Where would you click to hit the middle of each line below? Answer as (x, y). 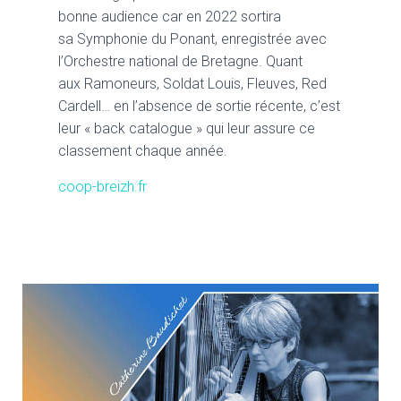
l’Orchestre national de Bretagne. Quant (180, 61)
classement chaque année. (143, 151)
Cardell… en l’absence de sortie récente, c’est (199, 106)
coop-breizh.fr (102, 187)
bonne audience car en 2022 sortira (170, 17)
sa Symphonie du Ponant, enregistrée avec (192, 39)
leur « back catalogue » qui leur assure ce (187, 128)
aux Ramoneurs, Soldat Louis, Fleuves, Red (192, 84)
